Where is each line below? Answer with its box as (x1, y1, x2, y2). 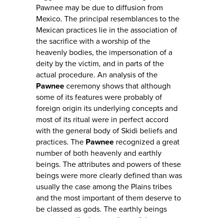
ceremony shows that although (64, 81, 171, 91)
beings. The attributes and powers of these (36, 160, 181, 170)
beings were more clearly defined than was (36, 171, 182, 181)
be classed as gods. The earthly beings (36, 204, 167, 215)
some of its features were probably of (36, 92, 162, 103)
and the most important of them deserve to (36, 193, 181, 203)
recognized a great (114, 137, 180, 147)
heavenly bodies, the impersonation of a (36, 48, 172, 58)
